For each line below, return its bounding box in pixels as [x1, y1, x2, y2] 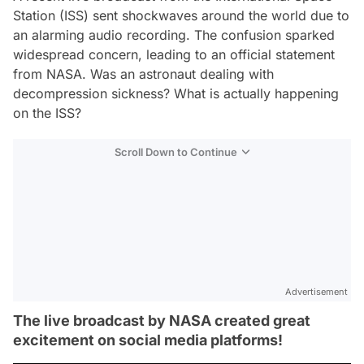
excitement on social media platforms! [13, 331, 283, 349]
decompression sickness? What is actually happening [13, 85, 339, 102]
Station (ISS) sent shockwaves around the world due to [13, 7, 349, 24]
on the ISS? [13, 105, 81, 121]
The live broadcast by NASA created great [13, 312, 310, 329]
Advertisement [285, 286, 348, 297]
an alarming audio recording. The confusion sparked [13, 27, 335, 43]
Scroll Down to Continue [115, 145, 237, 158]
